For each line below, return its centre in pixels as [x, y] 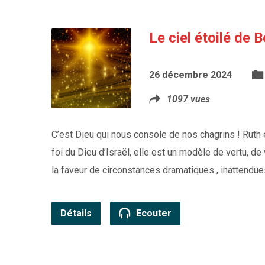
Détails [76, 213]
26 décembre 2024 [190, 75]
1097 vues [188, 99]
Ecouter [153, 213]
